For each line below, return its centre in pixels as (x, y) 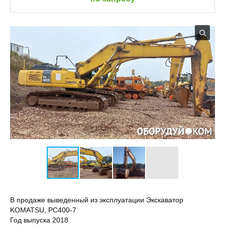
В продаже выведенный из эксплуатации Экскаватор (97, 200)
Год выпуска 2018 (39, 220)
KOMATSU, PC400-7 (43, 210)
